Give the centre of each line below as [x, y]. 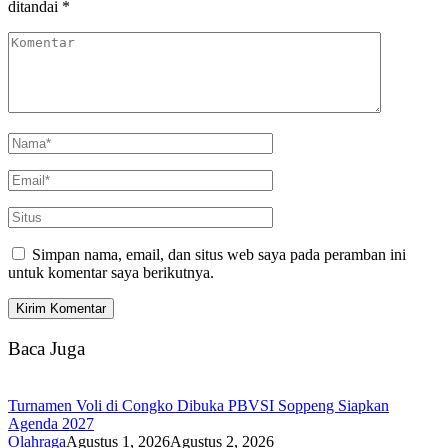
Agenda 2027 [51, 423]
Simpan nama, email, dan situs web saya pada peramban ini [219, 255]
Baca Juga [46, 348]
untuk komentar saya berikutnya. [111, 273]
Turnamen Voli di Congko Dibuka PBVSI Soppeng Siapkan [198, 405]
